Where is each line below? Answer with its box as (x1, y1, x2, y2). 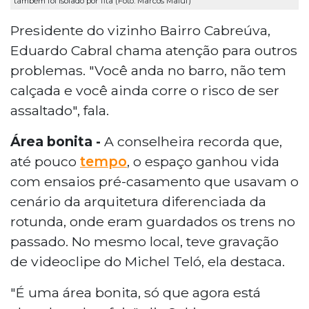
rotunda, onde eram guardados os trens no (10, 213, 295, 230)
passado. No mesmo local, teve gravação (10, 233, 279, 250)
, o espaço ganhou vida (127, 153, 279, 170)
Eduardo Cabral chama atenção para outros (10, 42, 297, 59)
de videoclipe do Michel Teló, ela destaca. (10, 253, 285, 270)
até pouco (10, 153, 80, 170)
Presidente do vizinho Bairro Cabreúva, (10, 22, 270, 39)
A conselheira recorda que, (101, 133, 282, 150)
